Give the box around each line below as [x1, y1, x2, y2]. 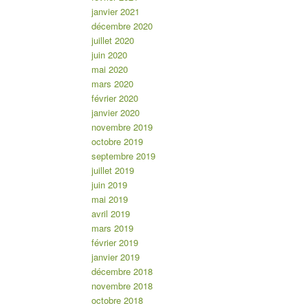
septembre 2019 [91, 149, 155, 163]
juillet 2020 [91, 34, 134, 47]
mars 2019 [91, 221, 133, 235]
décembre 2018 [91, 265, 153, 278]
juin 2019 [91, 178, 127, 192]
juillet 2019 [91, 164, 134, 177]
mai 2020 [91, 63, 128, 76]
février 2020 [91, 91, 138, 105]
